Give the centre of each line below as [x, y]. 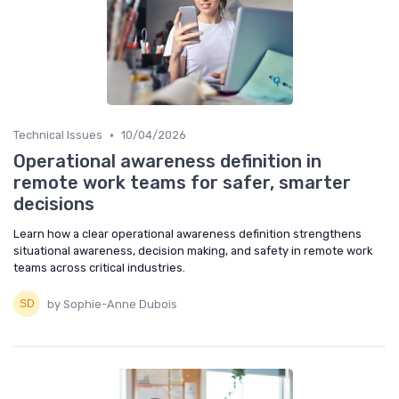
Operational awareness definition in [167, 162]
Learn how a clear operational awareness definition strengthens [187, 234]
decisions [54, 204]
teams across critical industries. [99, 268]
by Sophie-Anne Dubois [112, 304]
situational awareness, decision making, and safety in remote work [193, 251]
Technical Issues [58, 135]
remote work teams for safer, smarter [182, 183]
